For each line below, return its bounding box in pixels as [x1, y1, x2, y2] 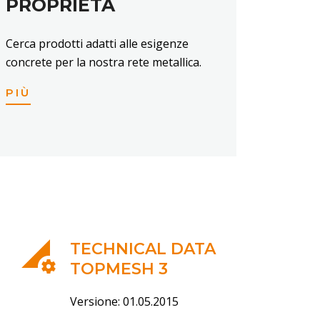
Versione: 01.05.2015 [70, 293, 179, 309]
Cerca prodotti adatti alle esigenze [6, 36, 189, 51]
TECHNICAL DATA [70, 239, 216, 259]
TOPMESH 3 [70, 259, 168, 279]
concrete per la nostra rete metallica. [6, 54, 201, 70]
